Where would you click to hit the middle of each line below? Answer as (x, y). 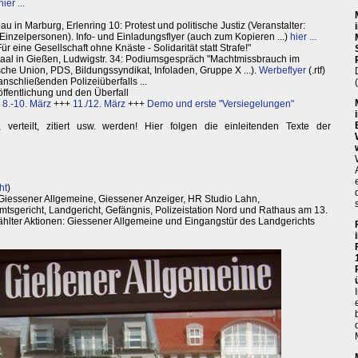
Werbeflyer (282, 71)
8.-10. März (27, 104)
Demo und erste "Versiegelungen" (221, 104)
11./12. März (99, 104)
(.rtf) (316, 71)
